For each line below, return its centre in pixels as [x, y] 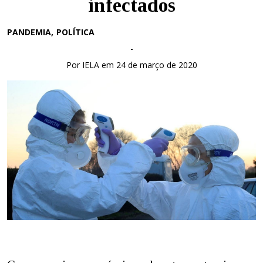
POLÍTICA [75, 32]
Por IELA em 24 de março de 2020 [131, 65]
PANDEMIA [29, 32]
